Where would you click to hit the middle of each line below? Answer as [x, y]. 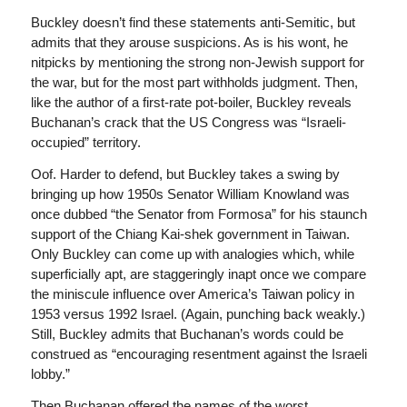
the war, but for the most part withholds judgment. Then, [194, 82]
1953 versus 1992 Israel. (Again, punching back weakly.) [198, 313]
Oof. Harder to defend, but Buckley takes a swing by [185, 174]
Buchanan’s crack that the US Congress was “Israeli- [188, 122]
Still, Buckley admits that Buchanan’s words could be [187, 333]
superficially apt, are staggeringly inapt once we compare [198, 273]
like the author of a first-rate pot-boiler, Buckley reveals [191, 102]
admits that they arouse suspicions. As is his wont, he [189, 42]
